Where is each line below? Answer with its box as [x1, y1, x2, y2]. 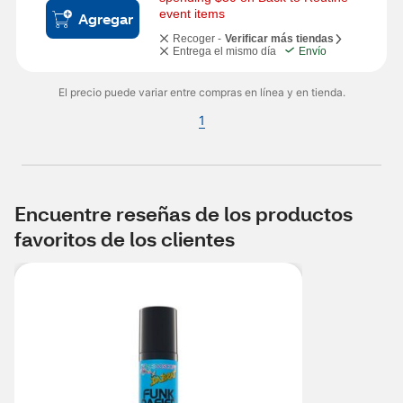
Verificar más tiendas [225, 32, 334, 45]
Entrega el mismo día [173, 45, 276, 58]
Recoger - [173, 32, 221, 45]
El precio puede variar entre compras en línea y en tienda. [58, 85, 345, 99]
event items [159, 6, 225, 21]
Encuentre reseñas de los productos [14, 201, 353, 227]
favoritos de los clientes [14, 226, 235, 252]
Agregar [78, 9, 133, 28]
